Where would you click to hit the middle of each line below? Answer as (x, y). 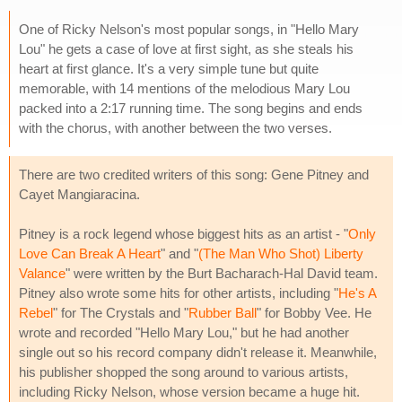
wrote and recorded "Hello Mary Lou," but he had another (184, 332)
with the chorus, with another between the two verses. (175, 127)
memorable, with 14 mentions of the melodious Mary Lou (184, 88)
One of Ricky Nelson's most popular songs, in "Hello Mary (189, 29)
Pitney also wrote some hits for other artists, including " (179, 293)
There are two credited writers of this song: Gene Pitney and (194, 174)
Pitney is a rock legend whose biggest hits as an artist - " (184, 233)
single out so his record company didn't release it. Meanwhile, (198, 352)
